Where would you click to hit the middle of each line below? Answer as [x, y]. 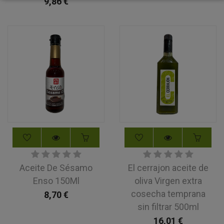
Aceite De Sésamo [56, 168]
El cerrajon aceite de [168, 168]
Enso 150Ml [56, 181]
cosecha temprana [168, 194]
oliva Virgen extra [168, 181]
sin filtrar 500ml [168, 207]
